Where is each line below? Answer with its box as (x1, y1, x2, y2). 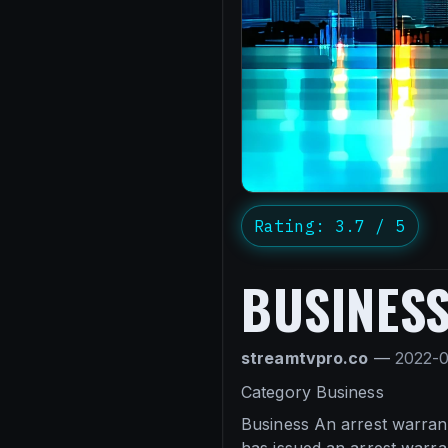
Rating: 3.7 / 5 (254, 216, 406, 237)
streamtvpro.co (241, 348, 369, 369)
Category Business (241, 382, 384, 403)
